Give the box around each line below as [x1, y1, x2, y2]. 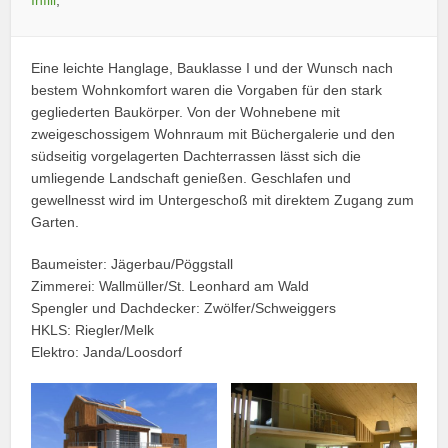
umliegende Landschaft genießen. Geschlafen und [31, 169, 352, 186]
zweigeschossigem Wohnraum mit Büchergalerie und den [31, 125, 396, 142]
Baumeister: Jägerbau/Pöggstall [31, 255, 234, 272]
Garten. [31, 213, 80, 230]
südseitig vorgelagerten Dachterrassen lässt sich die [31, 147, 362, 164]
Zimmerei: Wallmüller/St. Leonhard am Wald [31, 277, 310, 294]
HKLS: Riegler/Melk [31, 321, 155, 338]
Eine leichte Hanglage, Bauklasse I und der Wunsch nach [31, 59, 394, 76]
